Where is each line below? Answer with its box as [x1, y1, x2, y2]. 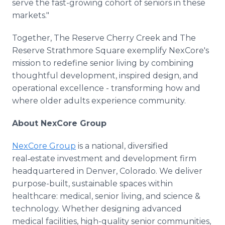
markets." [12, 11, 49, 20]
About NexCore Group [12, 119, 106, 128]
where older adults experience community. [12, 96, 186, 105]
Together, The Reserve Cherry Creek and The [12, 33, 196, 43]
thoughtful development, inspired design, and [12, 71, 198, 80]
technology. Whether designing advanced [12, 204, 182, 213]
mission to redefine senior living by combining [12, 58, 194, 68]
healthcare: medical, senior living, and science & [12, 191, 200, 201]
